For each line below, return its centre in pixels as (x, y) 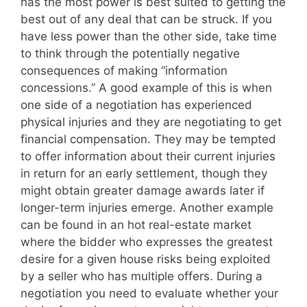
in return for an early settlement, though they (144, 173)
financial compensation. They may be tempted (148, 139)
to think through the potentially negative (130, 53)
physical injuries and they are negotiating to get (151, 122)
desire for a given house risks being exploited (146, 259)
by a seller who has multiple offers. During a (142, 276)
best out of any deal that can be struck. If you (146, 19)
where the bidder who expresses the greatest (147, 242)
